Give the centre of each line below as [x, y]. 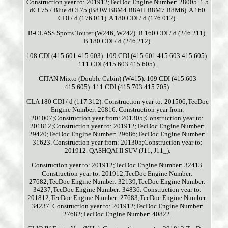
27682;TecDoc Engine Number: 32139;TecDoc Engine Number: [118, 182]
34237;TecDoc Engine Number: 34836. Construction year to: [118, 190]
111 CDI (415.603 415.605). [118, 64]
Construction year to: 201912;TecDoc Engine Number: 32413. [117, 165]
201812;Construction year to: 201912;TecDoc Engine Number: [118, 126]
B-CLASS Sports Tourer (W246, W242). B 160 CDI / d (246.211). [118, 33]
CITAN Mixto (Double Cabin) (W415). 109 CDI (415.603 [117, 79]
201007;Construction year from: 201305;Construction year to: [118, 118]
